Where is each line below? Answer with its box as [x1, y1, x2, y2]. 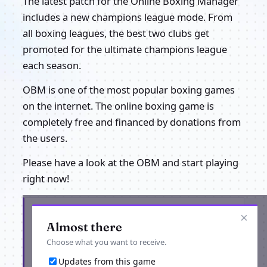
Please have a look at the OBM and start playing [23, 156, 238, 170]
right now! [23, 172, 69, 186]
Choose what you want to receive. [46, 237, 166, 248]
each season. [23, 58, 81, 73]
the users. [23, 131, 67, 145]
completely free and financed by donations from [23, 115, 241, 129]
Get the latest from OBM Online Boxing [34, 206, 211, 219]
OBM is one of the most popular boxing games [23, 83, 235, 97]
